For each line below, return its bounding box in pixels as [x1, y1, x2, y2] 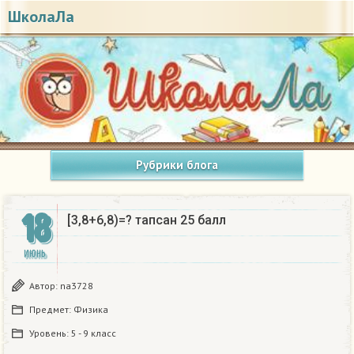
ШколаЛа [8, 6, 74, 27]
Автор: [29, 280, 60, 292]
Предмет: [29, 303, 73, 316]
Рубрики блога [136, 157, 218, 173]
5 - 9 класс [71, 327, 116, 340]
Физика [73, 303, 108, 316]
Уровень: [29, 327, 71, 340]
